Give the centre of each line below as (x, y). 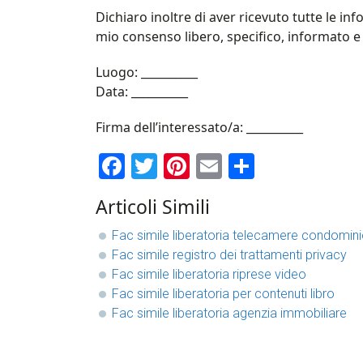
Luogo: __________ (147, 73)
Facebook (179, 167)
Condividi (306, 167)
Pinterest (240, 167)
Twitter (197, 167)
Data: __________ (142, 92)
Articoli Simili (153, 207)
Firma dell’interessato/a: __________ (199, 128)
